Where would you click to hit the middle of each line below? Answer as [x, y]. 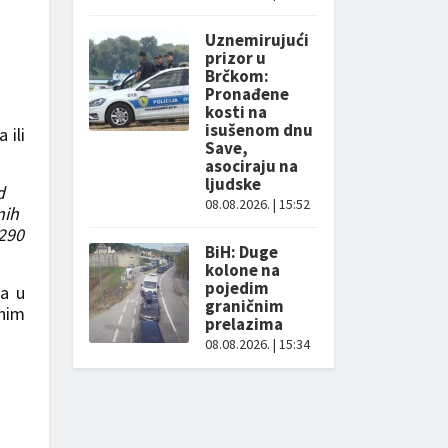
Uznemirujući [257, 40]
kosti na [236, 112]
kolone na [242, 270]
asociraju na [251, 166]
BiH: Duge [241, 252]
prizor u [235, 58]
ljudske [233, 184]
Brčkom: [237, 76]
